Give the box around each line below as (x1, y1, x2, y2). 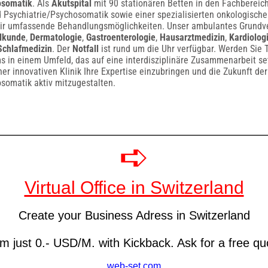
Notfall (72, 43, 99, 54)
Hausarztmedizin (159, 32, 225, 43)
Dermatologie (29, 32, 82, 43)
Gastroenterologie (86, 32, 156, 43)
